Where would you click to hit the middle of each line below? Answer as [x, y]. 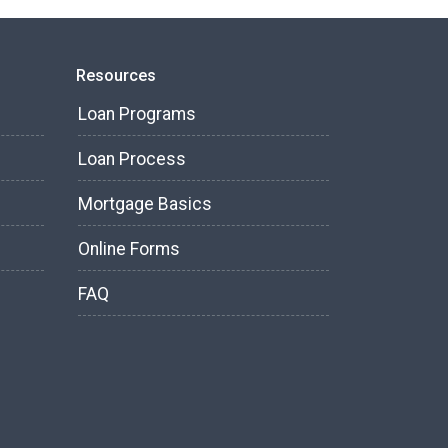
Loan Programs [137, 114]
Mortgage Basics [145, 204]
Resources [116, 76]
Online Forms [129, 249]
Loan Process [132, 159]
